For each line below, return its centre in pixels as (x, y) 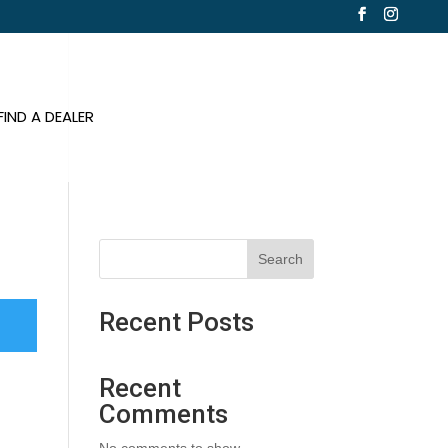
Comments (163, 414)
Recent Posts (176, 322)
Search (280, 259)
